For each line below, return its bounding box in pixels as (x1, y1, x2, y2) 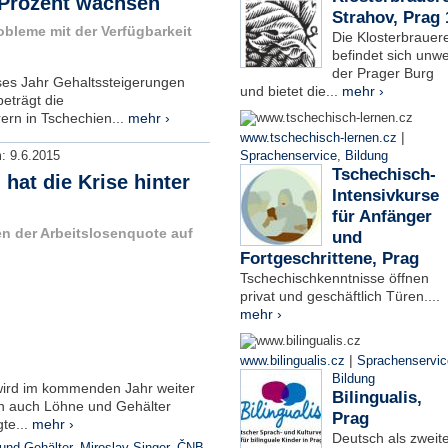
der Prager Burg (331, 65, 434, 81)
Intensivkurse (331, 186, 439, 205)
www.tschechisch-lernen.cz (239, 131, 397, 145)
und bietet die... (239, 83, 342, 99)
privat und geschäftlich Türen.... (239, 288, 440, 304)
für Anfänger (331, 207, 432, 226)
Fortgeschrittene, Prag (239, 249, 419, 268)
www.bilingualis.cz (239, 354, 345, 368)
